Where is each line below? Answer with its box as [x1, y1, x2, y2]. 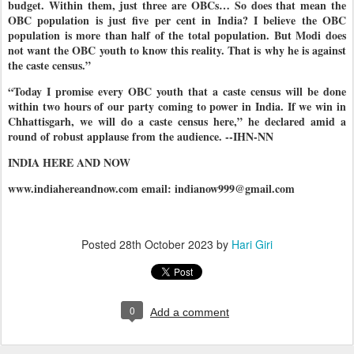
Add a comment [150, 305, 229, 318]
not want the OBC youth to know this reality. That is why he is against [8, 41, 346, 58]
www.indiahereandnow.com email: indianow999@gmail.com [8, 179, 295, 197]
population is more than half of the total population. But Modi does [8, 26, 346, 43]
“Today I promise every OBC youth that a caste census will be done [8, 82, 346, 100]
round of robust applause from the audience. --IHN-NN [8, 127, 273, 145]
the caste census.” [8, 56, 91, 73]
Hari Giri [232, 235, 273, 252]
